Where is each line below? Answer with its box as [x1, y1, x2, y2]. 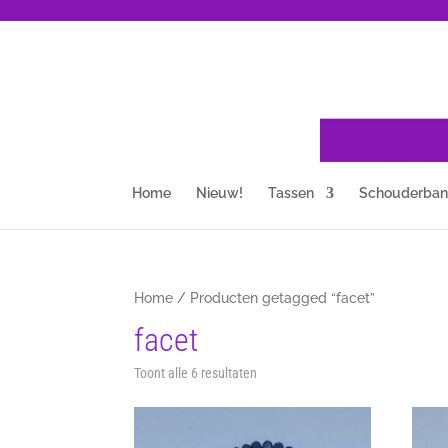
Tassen [267, 185, 314, 201]
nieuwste [256, 392, 307, 408]
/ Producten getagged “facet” [173, 290, 376, 306]
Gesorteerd [256, 364, 318, 380]
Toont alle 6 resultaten [134, 365, 258, 381]
